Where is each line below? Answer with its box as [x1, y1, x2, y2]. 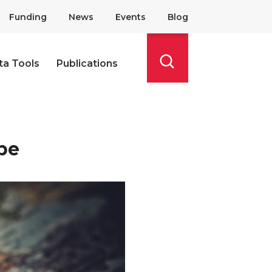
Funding [9, 12, 47, 22]
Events [115, 12, 146, 22]
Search [158, 71, 192, 83]
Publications [56, 57, 118, 69]
